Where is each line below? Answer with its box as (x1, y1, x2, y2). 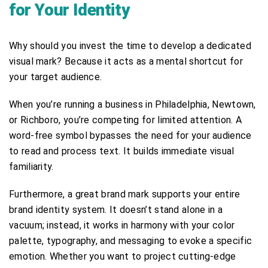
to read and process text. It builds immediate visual (9, 145, 234, 157)
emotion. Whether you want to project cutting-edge (9, 250, 236, 262)
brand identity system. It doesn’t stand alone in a (9, 203, 223, 215)
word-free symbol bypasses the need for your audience (9, 129, 252, 141)
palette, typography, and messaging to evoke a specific (9, 234, 252, 246)
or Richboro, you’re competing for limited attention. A (9, 114, 242, 126)
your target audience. (9, 71, 102, 83)
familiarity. (9, 160, 54, 172)
